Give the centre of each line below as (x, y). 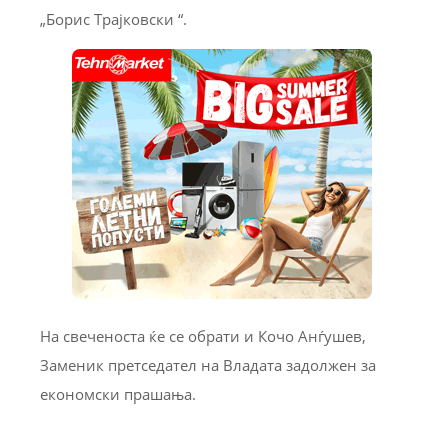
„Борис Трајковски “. (113, 18)
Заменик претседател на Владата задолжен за (208, 364)
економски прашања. (118, 393)
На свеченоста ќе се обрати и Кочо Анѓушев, (203, 335)
